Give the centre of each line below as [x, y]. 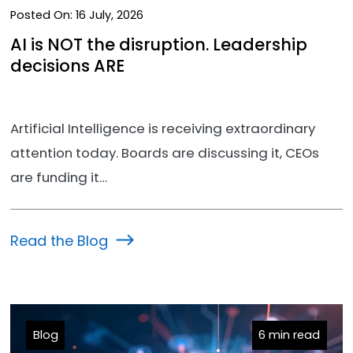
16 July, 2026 [108, 15]
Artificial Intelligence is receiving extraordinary [162, 129]
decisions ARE [67, 65]
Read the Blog [59, 240]
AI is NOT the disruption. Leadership [158, 44]
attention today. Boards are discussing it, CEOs [164, 153]
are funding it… [58, 178]
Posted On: [41, 15]
